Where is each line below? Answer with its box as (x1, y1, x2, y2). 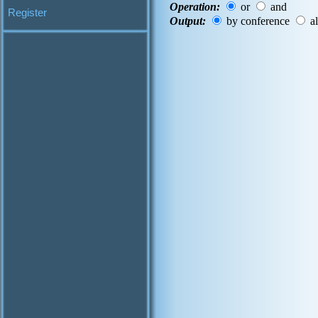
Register (8, 6, 47, 18)
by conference (226, 15, 290, 28)
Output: (170, 15, 206, 28)
